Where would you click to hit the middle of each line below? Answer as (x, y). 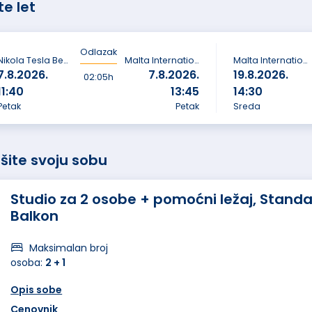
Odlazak (98, 52)
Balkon (35, 216)
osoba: (28, 263)
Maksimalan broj (68, 248)
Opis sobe (37, 290)
